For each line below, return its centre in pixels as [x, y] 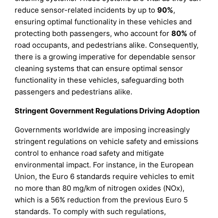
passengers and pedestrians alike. [74, 91]
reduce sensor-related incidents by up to [86, 10]
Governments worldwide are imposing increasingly [102, 130]
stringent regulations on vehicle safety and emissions [107, 141]
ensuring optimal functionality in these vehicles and [103, 21]
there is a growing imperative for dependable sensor [105, 56]
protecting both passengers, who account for [93, 33]
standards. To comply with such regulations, [91, 211]
